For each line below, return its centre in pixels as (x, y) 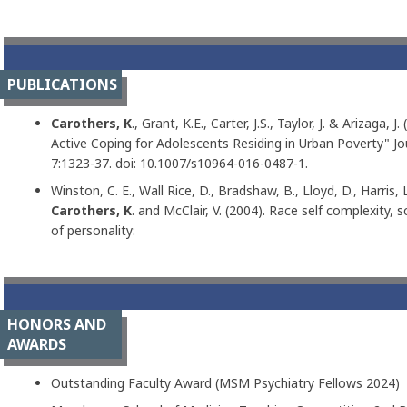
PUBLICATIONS (62, 84)
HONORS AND (57, 324)
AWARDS (37, 344)
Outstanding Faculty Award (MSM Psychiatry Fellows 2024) (225, 383)
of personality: (93, 230)
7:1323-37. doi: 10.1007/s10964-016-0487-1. (179, 163)
